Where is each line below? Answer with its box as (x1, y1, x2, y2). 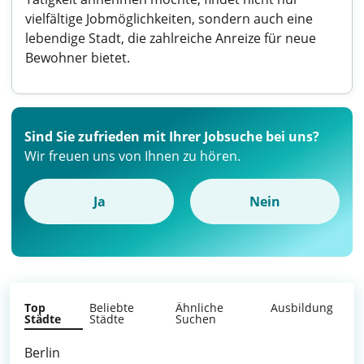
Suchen (175, 311, 217, 327)
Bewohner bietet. (25, 49, 130, 67)
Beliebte (89, 300, 135, 315)
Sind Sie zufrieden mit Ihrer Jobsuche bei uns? (24, 128, 319, 145)
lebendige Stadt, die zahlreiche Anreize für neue (25, 29, 316, 47)
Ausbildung (271, 300, 333, 315)
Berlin (24, 344, 60, 362)
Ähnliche (175, 300, 224, 315)
